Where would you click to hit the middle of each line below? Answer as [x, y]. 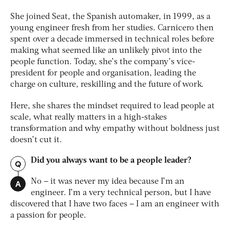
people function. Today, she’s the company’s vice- [103, 62]
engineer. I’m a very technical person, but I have [121, 193]
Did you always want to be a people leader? [111, 161]
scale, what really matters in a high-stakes [89, 118]
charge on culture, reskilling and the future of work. [108, 85]
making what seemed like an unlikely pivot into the [106, 51]
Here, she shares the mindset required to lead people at [112, 107]
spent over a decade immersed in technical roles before [112, 40]
